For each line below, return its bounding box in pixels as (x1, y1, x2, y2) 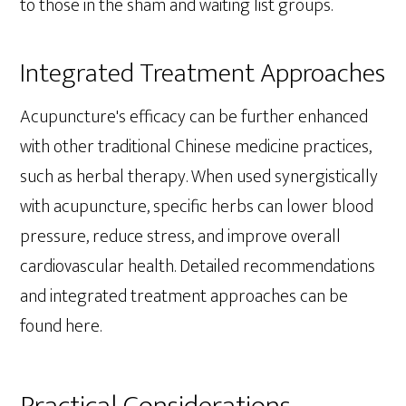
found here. (20, 311, 102, 343)
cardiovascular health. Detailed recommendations (20, 251, 376, 283)
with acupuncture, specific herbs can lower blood (20, 191, 374, 223)
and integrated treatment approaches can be (20, 281, 349, 313)
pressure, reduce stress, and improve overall (20, 221, 342, 253)
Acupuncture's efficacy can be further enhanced (20, 101, 369, 133)
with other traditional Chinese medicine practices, (20, 131, 372, 163)
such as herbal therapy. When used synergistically (20, 161, 379, 193)
